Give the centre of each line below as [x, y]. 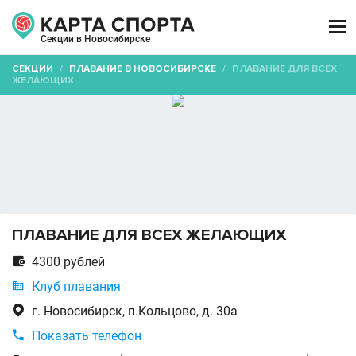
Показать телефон [87, 336]
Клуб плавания [76, 286]
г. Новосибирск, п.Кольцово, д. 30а [135, 311]
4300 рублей [68, 262]
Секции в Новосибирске [95, 39]
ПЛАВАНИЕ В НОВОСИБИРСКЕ [143, 69]
